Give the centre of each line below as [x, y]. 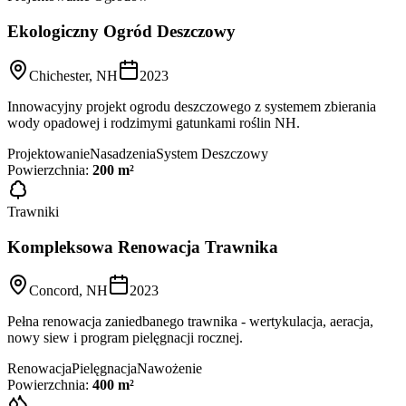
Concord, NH [68, 291]
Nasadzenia [123, 153]
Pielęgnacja [104, 369]
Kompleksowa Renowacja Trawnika [143, 246]
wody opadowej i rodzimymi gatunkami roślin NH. [154, 122]
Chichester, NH [73, 75]
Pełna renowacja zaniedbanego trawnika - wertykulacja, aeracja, [190, 322]
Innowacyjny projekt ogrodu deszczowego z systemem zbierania [192, 106]
